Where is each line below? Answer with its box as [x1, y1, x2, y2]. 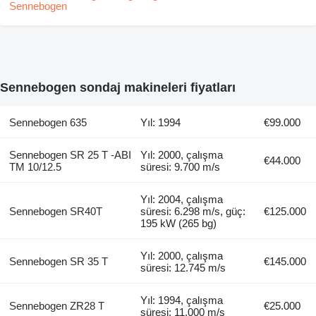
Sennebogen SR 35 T [8, 255, 108, 268]
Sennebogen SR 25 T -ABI [8, 149, 131, 162]
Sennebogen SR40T [8, 205, 102, 218]
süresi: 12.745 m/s [140, 262, 226, 274]
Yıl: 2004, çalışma [140, 193, 224, 206]
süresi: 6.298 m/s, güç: [140, 205, 246, 218]
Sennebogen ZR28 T [8, 300, 104, 312]
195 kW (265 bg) [140, 217, 217, 230]
